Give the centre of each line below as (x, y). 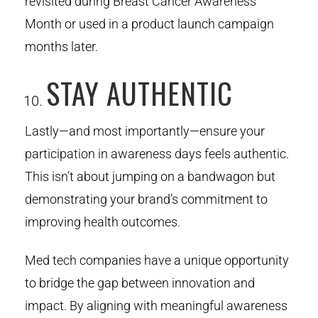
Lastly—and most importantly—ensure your (145, 131)
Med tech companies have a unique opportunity (157, 260)
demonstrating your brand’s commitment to (146, 199)
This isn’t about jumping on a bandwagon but (150, 176)
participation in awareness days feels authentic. (157, 153)
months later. (61, 46)
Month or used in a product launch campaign (149, 23)
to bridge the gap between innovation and (140, 283)
